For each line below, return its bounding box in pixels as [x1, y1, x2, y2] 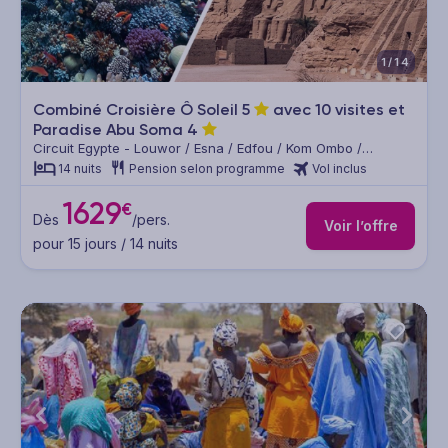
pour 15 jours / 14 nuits [33, 234, 178, 252]
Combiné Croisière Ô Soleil [33, 100, 242, 120]
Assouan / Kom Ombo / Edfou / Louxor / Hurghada [33, 157, 348, 174]
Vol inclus [312, 161, 367, 177]
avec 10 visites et [269, 100, 405, 120]
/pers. [131, 210, 170, 228]
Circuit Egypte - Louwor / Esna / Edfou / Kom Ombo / [33, 140, 362, 157]
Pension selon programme [129, 161, 285, 177]
